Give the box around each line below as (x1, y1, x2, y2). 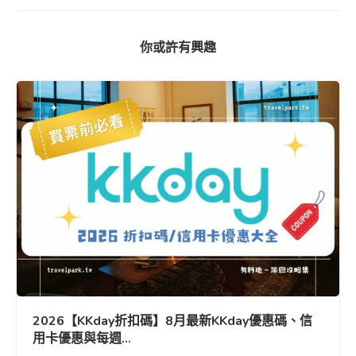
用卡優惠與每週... (33, 329, 131, 347)
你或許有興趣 (140, 39, 216, 57)
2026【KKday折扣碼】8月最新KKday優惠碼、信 (33, 311, 312, 330)
